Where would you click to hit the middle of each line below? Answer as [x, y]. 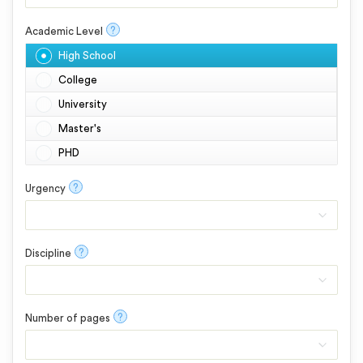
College [78, 80]
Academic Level [64, 31]
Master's [80, 128]
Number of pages [68, 318]
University [83, 104]
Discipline [48, 253]
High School [87, 56]
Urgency [45, 188]
